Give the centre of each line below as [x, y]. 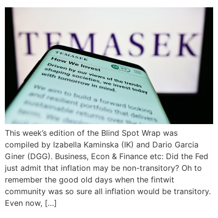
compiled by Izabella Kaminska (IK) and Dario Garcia [102, 145]
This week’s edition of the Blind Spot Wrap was [91, 133]
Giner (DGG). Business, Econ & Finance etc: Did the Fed [107, 156]
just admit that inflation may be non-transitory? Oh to [103, 168]
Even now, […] [31, 203]
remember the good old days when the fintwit [90, 180]
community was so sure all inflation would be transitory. [108, 191]
